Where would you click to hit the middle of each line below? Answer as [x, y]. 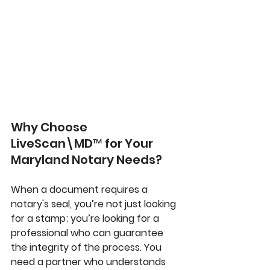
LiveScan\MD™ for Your [83, 144]
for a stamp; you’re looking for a [86, 219]
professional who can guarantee [88, 233]
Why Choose [50, 127]
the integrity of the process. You [87, 248]
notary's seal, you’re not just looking [95, 204]
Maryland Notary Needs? [86, 160]
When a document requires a [80, 190]
